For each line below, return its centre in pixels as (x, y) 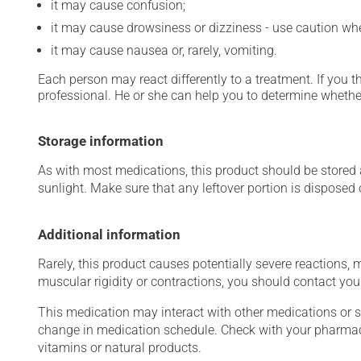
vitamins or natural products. (120, 348)
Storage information (101, 141)
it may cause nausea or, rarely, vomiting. (164, 50)
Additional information (109, 234)
